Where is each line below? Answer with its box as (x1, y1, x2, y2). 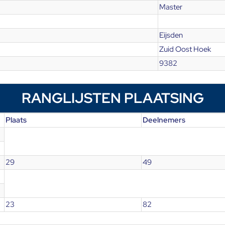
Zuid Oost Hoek (159, 44, 211, 54)
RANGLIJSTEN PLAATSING (21, 88, 204, 107)
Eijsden (159, 30, 183, 40)
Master (159, 2, 182, 12)
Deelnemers (143, 115, 185, 125)
